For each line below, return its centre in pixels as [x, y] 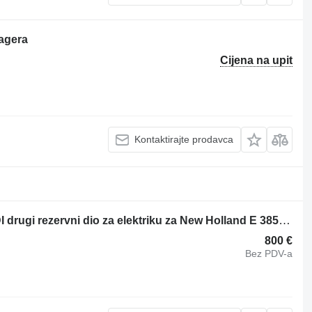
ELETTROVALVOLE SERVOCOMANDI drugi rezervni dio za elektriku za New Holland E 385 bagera [284, 220]
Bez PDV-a [269, 254]
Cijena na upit [257, 60]
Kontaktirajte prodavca [184, 140]
